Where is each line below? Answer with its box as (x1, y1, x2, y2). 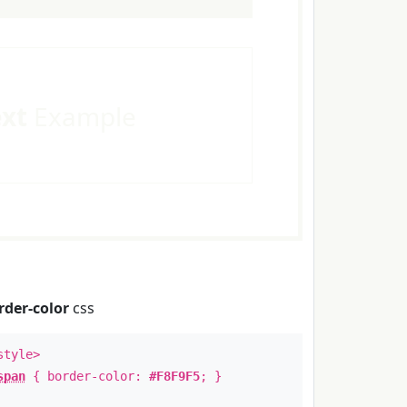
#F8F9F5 (148, 369, 200, 383)
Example (26, 99, 136, 134)
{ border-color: (25, 369, 149, 383)
